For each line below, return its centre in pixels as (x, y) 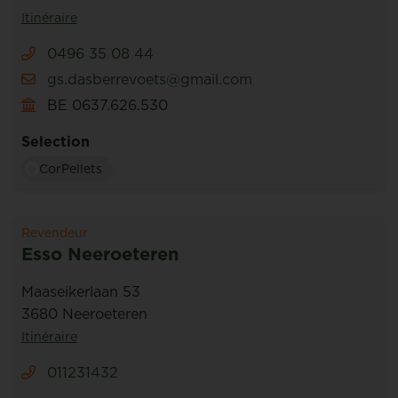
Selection (56, 141)
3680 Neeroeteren (84, 314)
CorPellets (71, 169)
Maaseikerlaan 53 (81, 291)
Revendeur (55, 233)
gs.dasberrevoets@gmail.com (150, 79)
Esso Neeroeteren (100, 254)
